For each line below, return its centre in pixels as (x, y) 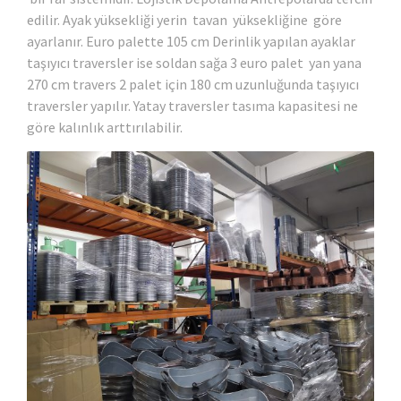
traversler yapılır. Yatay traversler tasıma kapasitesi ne (192, 105)
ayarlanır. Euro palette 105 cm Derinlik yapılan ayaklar (191, 41)
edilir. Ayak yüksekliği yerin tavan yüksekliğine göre (184, 19)
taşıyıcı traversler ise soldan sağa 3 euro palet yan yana (194, 62)
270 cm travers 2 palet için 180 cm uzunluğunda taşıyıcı (193, 84)
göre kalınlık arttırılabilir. (105, 127)
